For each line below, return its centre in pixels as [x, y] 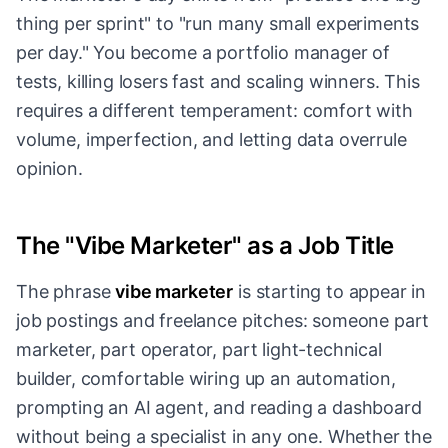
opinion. [49, 169]
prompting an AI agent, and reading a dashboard [219, 408]
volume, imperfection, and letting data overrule [211, 140]
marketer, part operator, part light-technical [199, 350]
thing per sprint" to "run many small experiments [218, 24]
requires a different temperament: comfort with [214, 111]
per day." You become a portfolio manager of [203, 53]
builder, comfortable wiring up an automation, [206, 379]
